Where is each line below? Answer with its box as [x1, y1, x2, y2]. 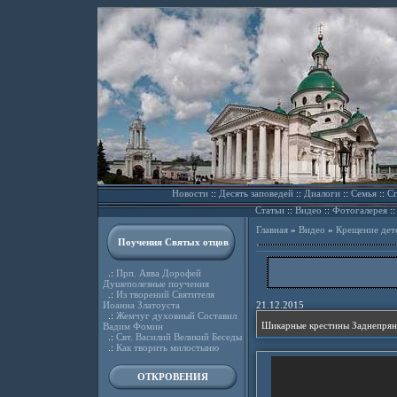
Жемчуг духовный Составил [115, 310, 237, 321]
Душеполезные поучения [102, 278, 209, 289]
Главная [255, 224, 288, 235]
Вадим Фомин [102, 321, 163, 331]
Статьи [254, 205, 284, 215]
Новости [171, 188, 208, 198]
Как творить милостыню [115, 342, 219, 353]
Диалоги [303, 188, 340, 198]
